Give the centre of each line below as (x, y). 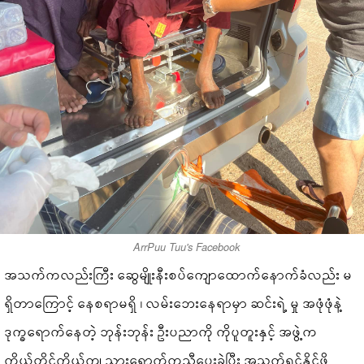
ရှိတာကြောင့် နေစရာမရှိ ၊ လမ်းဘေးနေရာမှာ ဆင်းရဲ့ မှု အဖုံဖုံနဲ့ (174, 303)
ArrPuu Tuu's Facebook (186, 247)
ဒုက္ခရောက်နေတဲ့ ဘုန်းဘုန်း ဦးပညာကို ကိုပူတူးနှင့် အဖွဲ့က (162, 331)
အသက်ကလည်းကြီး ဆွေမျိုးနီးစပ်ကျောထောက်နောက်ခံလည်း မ (179, 275)
